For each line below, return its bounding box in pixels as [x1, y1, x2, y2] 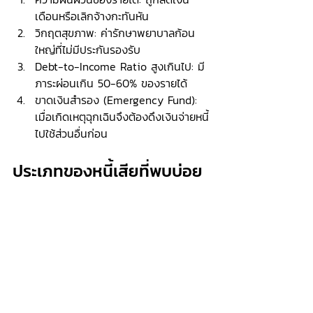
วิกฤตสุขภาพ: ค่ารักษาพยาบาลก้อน [35, 24, 195, 41]
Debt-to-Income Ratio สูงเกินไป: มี [35, 58, 205, 75]
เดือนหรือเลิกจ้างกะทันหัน [35, 8, 149, 24]
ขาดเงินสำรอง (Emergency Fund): [35, 92, 201, 108]
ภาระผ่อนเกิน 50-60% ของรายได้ [35, 75, 187, 92]
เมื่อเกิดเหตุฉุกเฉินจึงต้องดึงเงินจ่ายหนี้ [35, 108, 209, 125]
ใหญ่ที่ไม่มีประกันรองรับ [35, 41, 140, 58]
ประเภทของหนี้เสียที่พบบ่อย [13, 159, 203, 183]
